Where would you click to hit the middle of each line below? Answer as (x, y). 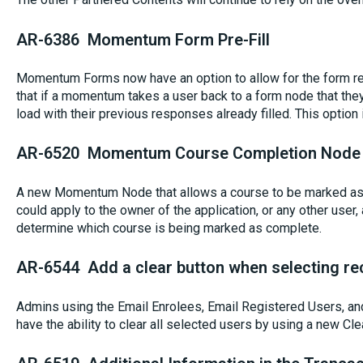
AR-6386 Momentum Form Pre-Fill (143, 39)
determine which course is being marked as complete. (169, 228)
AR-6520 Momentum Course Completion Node (188, 154)
